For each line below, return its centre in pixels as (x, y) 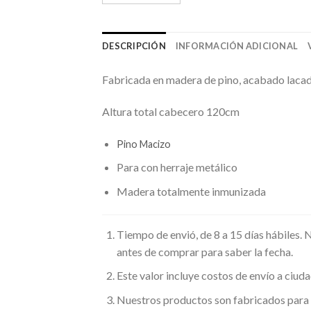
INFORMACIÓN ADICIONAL (237, 46)
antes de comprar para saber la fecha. (204, 251)
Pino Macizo (143, 144)
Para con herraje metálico (177, 167)
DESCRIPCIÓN (134, 46)
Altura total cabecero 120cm (171, 111)
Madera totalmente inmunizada (191, 191)
